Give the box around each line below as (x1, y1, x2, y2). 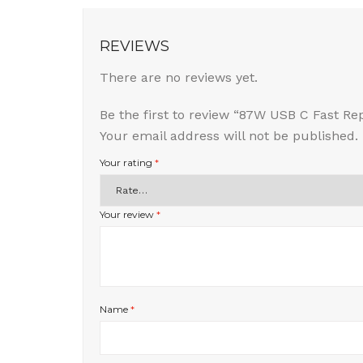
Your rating (100, 156, 155, 169)
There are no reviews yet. (100, 70, 258, 85)
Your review (100, 208, 156, 220)
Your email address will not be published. (100, 128, 358, 143)
